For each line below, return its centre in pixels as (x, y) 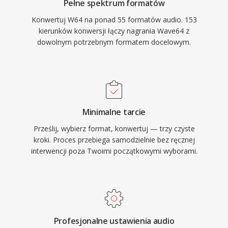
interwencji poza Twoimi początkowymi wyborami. (114, 151)
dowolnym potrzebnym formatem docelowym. (114, 42)
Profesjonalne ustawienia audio (114, 221)
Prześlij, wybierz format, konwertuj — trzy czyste (114, 129)
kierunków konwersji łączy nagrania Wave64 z (114, 31)
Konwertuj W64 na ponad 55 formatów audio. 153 (114, 20)
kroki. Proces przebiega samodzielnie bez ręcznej (114, 140)
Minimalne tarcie (114, 112)
